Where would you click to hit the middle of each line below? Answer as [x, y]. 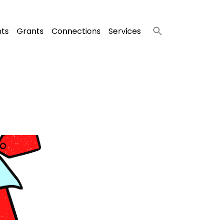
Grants [30, 31]
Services [125, 31]
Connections [76, 31]
